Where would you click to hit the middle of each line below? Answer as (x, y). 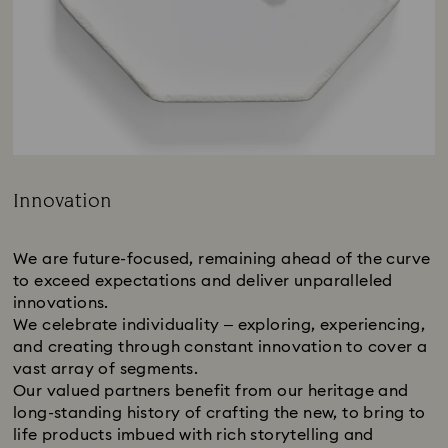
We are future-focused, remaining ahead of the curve (222, 258)
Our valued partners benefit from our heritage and (211, 390)
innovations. (61, 302)
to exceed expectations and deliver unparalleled (203, 280)
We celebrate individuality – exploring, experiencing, (219, 324)
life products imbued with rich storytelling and (193, 434)
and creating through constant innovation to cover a (220, 346)
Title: (30, 221)
